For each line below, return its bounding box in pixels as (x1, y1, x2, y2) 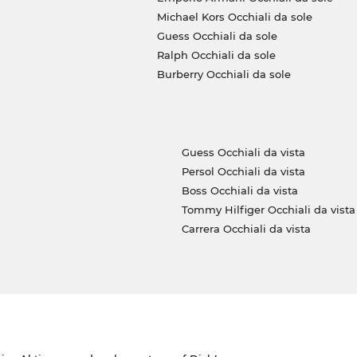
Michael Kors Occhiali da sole (156, 10, 312, 23)
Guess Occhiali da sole (156, 29, 277, 42)
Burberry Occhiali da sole (156, 67, 291, 80)
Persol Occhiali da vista (181, 164, 305, 178)
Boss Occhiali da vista (181, 183, 298, 197)
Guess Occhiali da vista (181, 145, 305, 159)
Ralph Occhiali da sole (156, 48, 276, 61)
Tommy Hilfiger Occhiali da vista (181, 202, 355, 216)
